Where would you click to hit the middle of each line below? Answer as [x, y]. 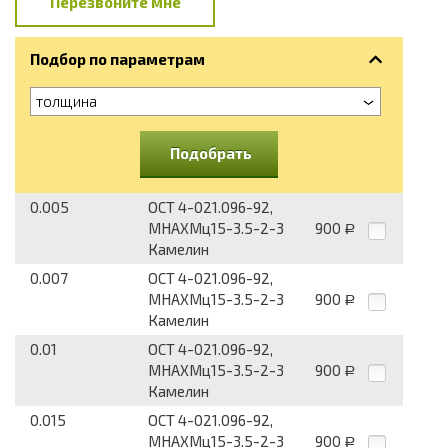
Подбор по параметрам [117, 59]
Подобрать [211, 153]
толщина [66, 101]
